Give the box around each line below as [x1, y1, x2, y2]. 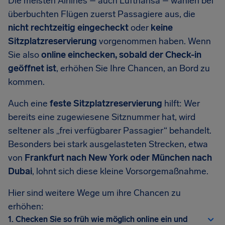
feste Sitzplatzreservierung [50, 98, 162, 109]
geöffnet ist [8, 63, 56, 74]
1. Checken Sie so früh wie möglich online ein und [8, 214, 188, 224]
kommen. [8, 76, 45, 87]
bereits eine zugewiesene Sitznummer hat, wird [8, 111, 195, 123]
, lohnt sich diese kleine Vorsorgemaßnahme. [32, 166, 208, 177]
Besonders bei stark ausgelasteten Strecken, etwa [8, 139, 208, 150]
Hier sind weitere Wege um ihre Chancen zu [8, 187, 181, 198]
